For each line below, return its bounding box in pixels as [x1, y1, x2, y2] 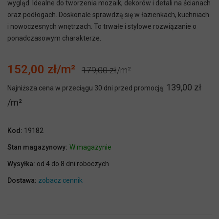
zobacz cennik [38, 176, 83, 185]
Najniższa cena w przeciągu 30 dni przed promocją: [7, 84, 165, 92]
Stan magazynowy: [7, 143, 67, 152]
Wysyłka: [7, 160, 35, 168]
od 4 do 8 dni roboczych [37, 160, 109, 168]
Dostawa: [7, 176, 37, 185]
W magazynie [69, 143, 111, 152]
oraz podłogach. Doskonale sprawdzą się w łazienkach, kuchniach [7, 11, 209, 19]
